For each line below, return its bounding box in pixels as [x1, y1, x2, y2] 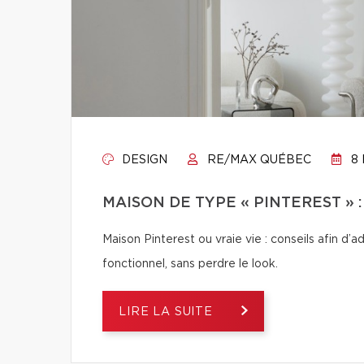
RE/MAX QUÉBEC [204, 154, 311, 166]
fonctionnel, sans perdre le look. [102, 258, 278, 270]
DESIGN [119, 154, 167, 166]
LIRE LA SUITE [119, 306, 217, 318]
